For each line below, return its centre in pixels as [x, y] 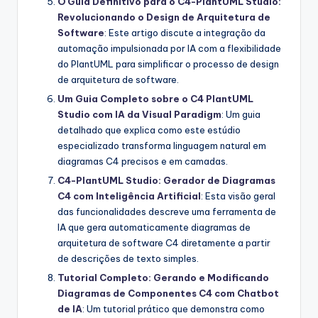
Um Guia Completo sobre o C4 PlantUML [155, 98]
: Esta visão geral [238, 196]
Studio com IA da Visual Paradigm [139, 114]
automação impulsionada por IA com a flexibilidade [169, 48]
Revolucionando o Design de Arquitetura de [164, 17]
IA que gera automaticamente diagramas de [154, 227]
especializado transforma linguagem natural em [162, 145]
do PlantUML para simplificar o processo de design [168, 64]
